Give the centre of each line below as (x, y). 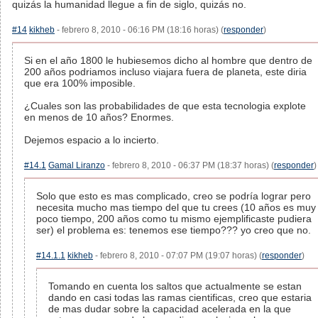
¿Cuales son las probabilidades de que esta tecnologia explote (165, 106)
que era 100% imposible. (80, 83)
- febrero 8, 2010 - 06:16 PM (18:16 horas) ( (139, 30)
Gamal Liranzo (77, 165)
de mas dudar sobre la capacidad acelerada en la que (170, 309)
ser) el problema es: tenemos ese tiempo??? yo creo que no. (174, 230)
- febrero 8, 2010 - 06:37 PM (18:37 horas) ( (190, 165)
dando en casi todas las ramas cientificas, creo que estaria (180, 297)
